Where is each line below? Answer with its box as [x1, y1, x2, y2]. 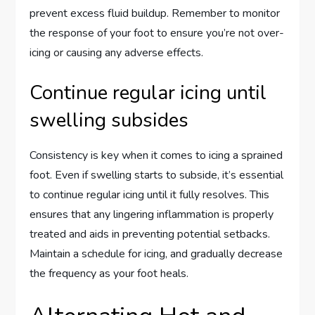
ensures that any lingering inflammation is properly [30, 207, 274, 223]
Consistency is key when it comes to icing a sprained [30, 148, 283, 164]
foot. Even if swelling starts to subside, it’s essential [30, 167, 284, 184]
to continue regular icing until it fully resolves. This [30, 187, 270, 203]
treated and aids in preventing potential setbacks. [30, 226, 271, 243]
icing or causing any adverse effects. [30, 45, 204, 61]
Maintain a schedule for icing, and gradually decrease [30, 246, 283, 262]
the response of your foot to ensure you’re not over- [30, 25, 285, 41]
